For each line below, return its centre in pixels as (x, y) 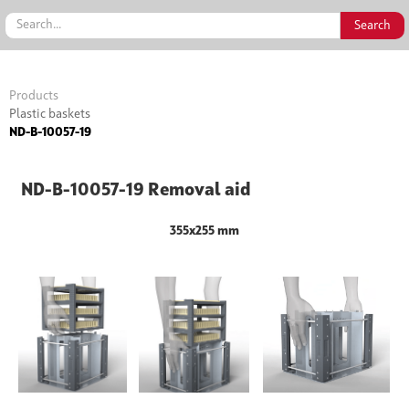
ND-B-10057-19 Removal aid (136, 191)
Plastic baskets (50, 114)
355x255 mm (204, 231)
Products (34, 96)
